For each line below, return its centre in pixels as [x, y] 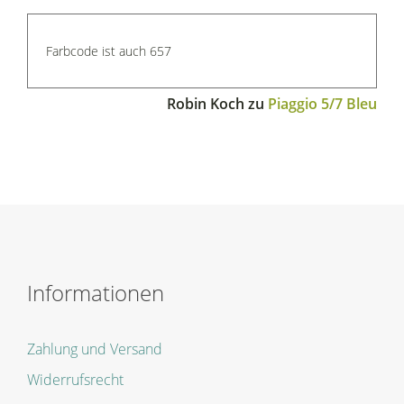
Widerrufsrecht [75, 380]
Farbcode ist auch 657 [109, 51]
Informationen [96, 293]
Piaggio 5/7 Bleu [322, 104]
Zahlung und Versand [95, 349]
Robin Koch [206, 104]
